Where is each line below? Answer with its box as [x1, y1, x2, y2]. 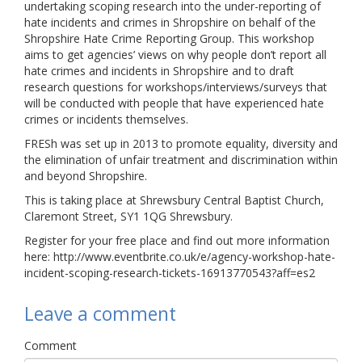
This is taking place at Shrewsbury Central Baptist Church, [24, 192, 324, 208]
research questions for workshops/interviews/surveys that [24, 79, 327, 95]
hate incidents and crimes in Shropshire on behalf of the [24, 15, 316, 30]
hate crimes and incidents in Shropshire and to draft [24, 63, 294, 78]
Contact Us [152, 40, 210, 55]
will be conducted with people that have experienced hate [24, 95, 324, 111]
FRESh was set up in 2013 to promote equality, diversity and [24, 136, 338, 151]
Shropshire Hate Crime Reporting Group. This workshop [24, 31, 314, 46]
